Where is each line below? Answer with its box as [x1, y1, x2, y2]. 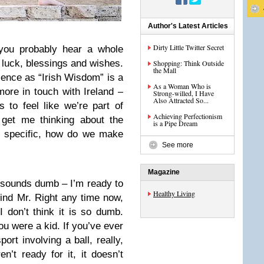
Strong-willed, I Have [153, 88, 214, 98]
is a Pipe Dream [153, 118, 197, 128]
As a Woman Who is [153, 81, 211, 91]
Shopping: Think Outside [153, 58, 224, 68]
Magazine [148, 168, 180, 176]
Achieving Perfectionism [153, 111, 222, 121]
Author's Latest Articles [148, 22, 228, 30]
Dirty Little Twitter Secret [153, 42, 224, 52]
